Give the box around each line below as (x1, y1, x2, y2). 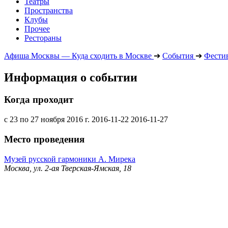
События (162, 51, 193, 60)
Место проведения (4, 133, 84, 145)
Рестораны (24, 33, 62, 42)
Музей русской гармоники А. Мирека (4, 154, 135, 163)
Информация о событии (4, 70, 137, 84)
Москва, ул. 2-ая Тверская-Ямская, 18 (4, 163, 131, 173)
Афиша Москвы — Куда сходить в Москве (4, 51, 152, 60)
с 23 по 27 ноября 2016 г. (4, 115, 90, 124)
